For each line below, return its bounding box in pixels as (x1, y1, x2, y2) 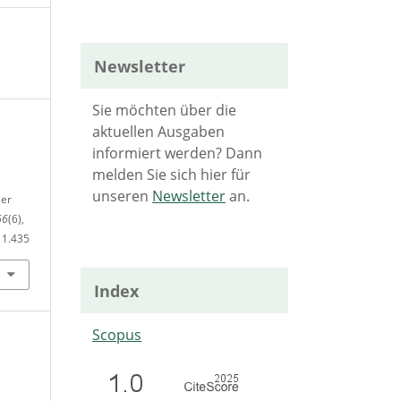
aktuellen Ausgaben (92, 121, 226, 141)
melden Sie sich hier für (92, 164, 252, 184)
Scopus (92, 324, 142, 345)
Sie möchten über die (92, 99, 237, 120)
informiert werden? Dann (92, 142, 263, 163)
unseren (92, 185, 153, 206)
